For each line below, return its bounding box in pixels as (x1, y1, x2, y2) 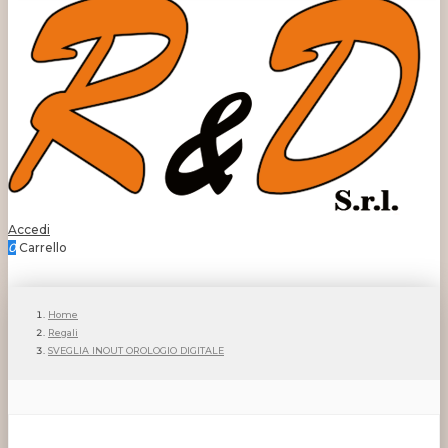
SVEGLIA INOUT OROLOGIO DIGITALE (48, 345, 224, 357)
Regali (48, 327, 78, 339)
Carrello (19, 239, 67, 255)
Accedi (8, 221, 50, 237)
